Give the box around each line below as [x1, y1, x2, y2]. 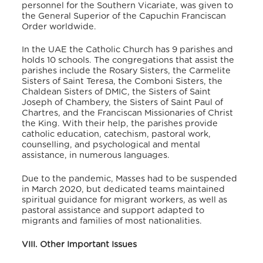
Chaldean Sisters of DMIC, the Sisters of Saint [22, 87, 211, 97]
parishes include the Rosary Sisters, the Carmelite [22, 66, 231, 76]
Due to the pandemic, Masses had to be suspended [22, 174, 238, 183]
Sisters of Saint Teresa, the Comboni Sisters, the [22, 77, 223, 86]
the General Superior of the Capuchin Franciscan [22, 11, 227, 21]
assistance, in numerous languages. [22, 151, 173, 160]
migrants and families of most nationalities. [22, 216, 205, 225]
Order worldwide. [22, 22, 97, 31]
